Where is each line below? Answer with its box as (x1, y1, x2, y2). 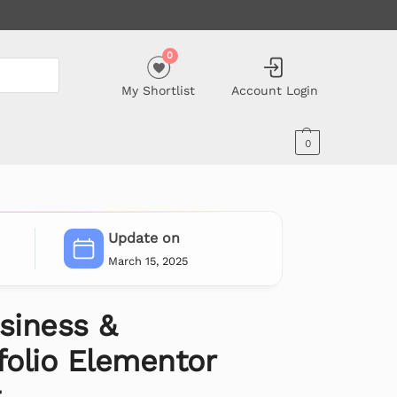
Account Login (230, 82, 318, 97)
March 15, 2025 (107, 253, 188, 268)
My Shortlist (121, 82, 196, 97)
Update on (107, 230, 180, 247)
